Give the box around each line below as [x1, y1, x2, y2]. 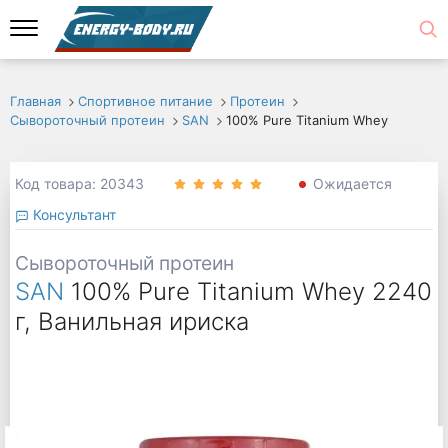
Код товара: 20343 [14, 175, 144, 193]
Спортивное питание [77, 93, 213, 109]
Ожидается [312, 175, 392, 193]
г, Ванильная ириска [14, 307, 249, 337]
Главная [10, 93, 61, 109]
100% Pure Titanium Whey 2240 [70, 277, 432, 307]
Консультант [28, 205, 116, 223]
